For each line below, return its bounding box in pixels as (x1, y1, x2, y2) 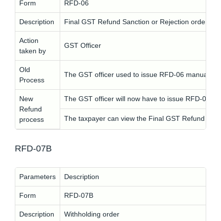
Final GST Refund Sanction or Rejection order (64, 18, 208, 26)
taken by (19, 47, 46, 55)
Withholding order (64, 210, 119, 218)
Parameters (19, 173, 56, 181)
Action (19, 37, 38, 44)
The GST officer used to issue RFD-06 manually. (64, 71, 216, 78)
